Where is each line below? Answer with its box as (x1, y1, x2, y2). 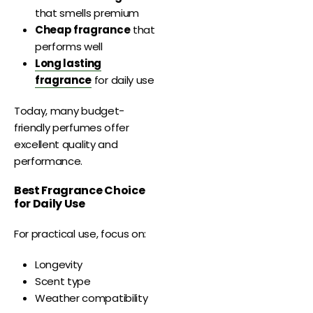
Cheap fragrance (35, 22, 131, 38)
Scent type (35, 274, 91, 289)
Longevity (35, 257, 83, 272)
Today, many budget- (14, 103, 124, 119)
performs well (35, 39, 103, 54)
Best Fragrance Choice (14, 182, 145, 199)
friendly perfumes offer (14, 120, 129, 136)
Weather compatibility (35, 291, 148, 306)
